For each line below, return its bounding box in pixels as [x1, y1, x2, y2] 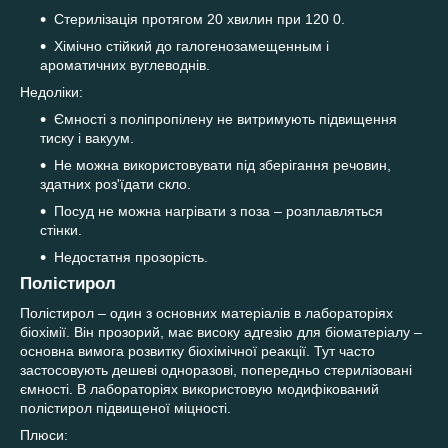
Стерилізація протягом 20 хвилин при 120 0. [54, 10, 345, 27]
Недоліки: [20, 83, 83, 100]
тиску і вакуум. [40, 129, 134, 146]
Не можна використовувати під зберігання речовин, [54, 156, 391, 173]
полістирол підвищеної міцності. [20, 400, 231, 417]
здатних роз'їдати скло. [40, 175, 191, 192]
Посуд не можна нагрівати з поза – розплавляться [54, 202, 383, 219]
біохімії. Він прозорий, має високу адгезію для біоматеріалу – [20, 324, 422, 341]
